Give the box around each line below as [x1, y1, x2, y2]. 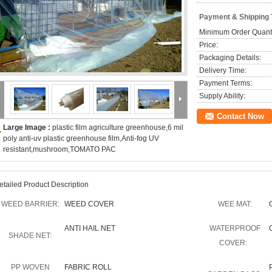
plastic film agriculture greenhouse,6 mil [52, 123, 183, 132]
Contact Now [217, 112, 264, 121]
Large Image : [3, 123, 52, 132]
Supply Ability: [199, 92, 245, 100]
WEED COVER [64, 200, 114, 208]
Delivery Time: [199, 66, 246, 75]
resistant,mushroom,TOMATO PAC [3, 145, 116, 154]
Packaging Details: [199, 53, 261, 62]
